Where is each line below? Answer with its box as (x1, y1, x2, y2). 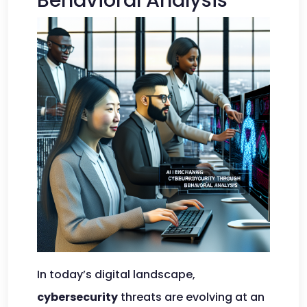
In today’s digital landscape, (37, 267, 195, 282)
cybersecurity (37, 289, 118, 305)
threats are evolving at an (118, 289, 265, 305)
